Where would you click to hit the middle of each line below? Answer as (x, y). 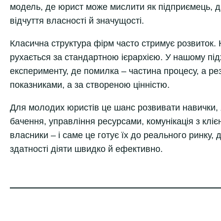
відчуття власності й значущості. (77, 20)
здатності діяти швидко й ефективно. (86, 149)
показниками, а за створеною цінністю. (90, 85)
